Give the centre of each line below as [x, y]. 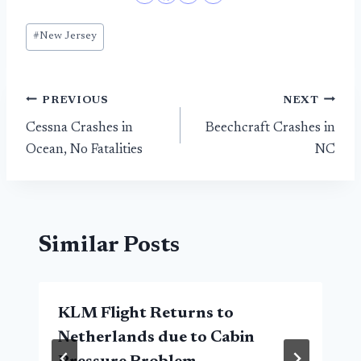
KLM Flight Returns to [146, 313]
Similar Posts [109, 245]
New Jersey [68, 37]
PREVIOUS [75, 100]
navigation [83, 139]
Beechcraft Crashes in [270, 129]
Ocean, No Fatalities [84, 151]
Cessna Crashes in [79, 129]
